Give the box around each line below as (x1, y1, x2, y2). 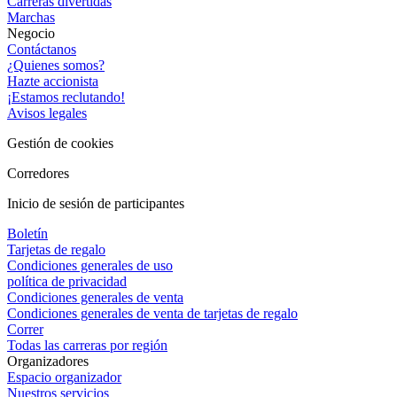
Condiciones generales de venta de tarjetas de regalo (7, 305, 298, 321)
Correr (7, 321, 43, 337)
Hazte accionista (7, 73, 98, 89)
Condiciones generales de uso (7, 257, 173, 273)
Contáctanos (7, 41, 76, 57)
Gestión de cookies (7, 135, 113, 151)
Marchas (7, 9, 55, 25)
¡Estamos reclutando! (7, 89, 125, 105)
